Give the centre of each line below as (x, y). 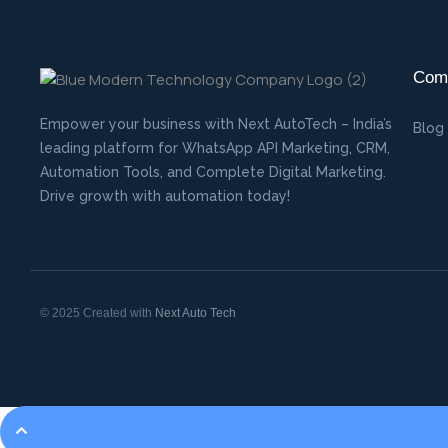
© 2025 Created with (97, 312)
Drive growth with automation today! (165, 195)
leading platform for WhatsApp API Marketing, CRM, (215, 147)
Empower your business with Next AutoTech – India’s (216, 123)
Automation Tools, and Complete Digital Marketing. (213, 171)
